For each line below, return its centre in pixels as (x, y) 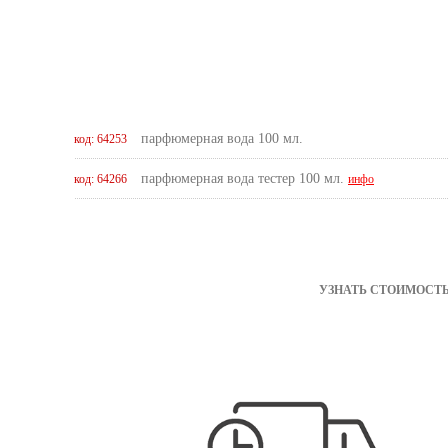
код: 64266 (100, 179)
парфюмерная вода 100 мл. (222, 138)
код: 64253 (100, 139)
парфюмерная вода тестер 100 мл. (244, 178)
